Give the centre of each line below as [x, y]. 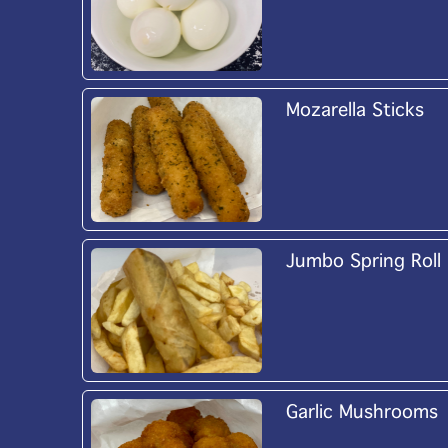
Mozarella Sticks [354, 110]
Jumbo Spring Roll [363, 261]
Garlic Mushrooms [361, 412]
